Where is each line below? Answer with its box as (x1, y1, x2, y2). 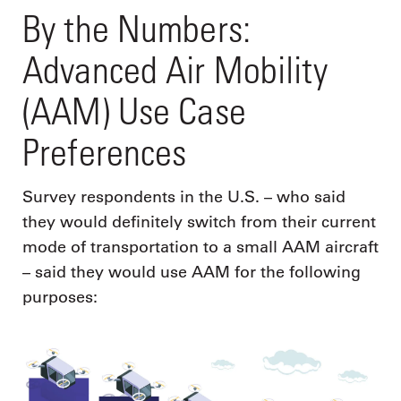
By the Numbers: (22, 5, 251, 50)
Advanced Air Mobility (22, 47, 328, 91)
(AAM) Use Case (22, 88, 246, 132)
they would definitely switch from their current (22, 212, 376, 233)
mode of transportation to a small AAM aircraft (22, 237, 379, 258)
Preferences (22, 129, 187, 174)
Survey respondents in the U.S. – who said (22, 187, 346, 208)
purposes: (22, 287, 98, 308)
